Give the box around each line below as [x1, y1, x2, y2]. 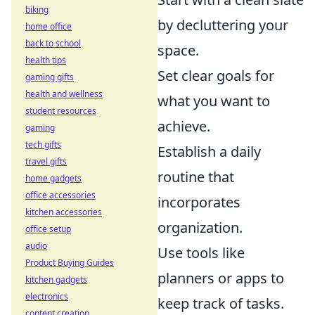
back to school [25, 37, 81, 49]
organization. [157, 217, 243, 237]
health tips [25, 54, 66, 66]
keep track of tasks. [157, 293, 284, 313]
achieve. [157, 116, 210, 136]
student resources [25, 105, 96, 117]
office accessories [25, 189, 96, 201]
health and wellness [25, 88, 103, 100]
